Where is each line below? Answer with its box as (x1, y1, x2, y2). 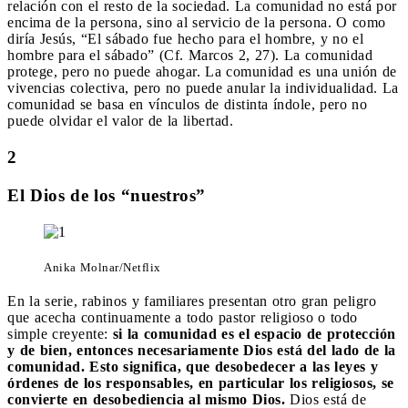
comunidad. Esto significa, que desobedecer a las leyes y (7, 358, 378, 374)
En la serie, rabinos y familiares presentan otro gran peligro (7, 292, 376, 309)
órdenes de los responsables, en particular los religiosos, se (7, 374, 394, 391)
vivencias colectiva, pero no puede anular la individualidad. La (7, 79, 399, 96)
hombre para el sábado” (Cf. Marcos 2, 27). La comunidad (7, 46, 372, 63)
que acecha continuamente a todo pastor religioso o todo (7, 309, 358, 325)
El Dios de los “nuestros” (7, 185, 206, 205)
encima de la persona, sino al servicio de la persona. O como (7, 14, 386, 30)
